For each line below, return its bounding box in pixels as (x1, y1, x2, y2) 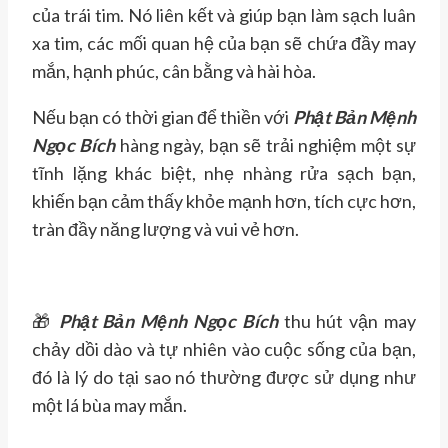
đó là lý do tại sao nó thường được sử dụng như (32, 366, 416, 389)
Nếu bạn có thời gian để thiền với (32, 106, 293, 129)
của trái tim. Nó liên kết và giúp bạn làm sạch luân (32, 4, 416, 27)
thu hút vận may (277, 310, 417, 333)
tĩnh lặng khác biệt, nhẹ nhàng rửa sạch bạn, (32, 162, 416, 185)
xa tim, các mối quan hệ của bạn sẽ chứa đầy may (32, 32, 416, 55)
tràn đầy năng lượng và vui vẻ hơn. (32, 218, 299, 241)
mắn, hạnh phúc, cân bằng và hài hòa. (32, 60, 316, 83)
